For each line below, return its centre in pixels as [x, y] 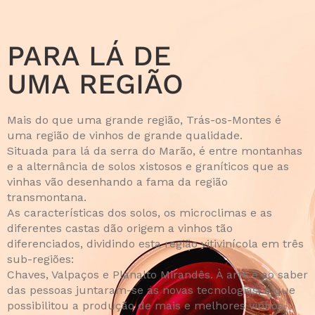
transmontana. [47, 197]
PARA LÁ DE [89, 56]
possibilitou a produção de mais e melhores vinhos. [147, 306]
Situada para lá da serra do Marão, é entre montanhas [155, 151]
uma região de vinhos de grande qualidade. [125, 135]
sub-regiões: [40, 259]
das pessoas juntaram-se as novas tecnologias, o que [151, 290]
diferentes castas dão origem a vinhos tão [120, 228]
